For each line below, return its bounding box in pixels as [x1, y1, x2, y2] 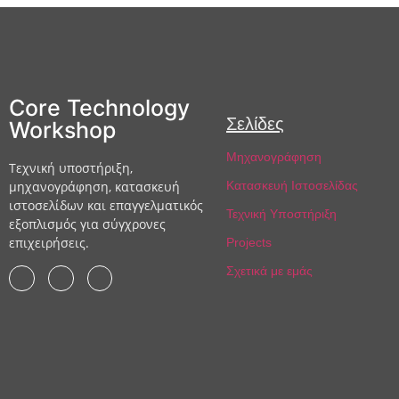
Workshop [9, 117, 116, 144]
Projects [226, 235, 272, 250]
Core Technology [9, 94, 190, 122]
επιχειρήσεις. [9, 234, 89, 252]
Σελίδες [226, 114, 284, 134]
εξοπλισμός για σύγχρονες [9, 216, 166, 233]
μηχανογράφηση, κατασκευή [9, 178, 180, 196]
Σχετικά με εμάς [226, 264, 313, 279]
